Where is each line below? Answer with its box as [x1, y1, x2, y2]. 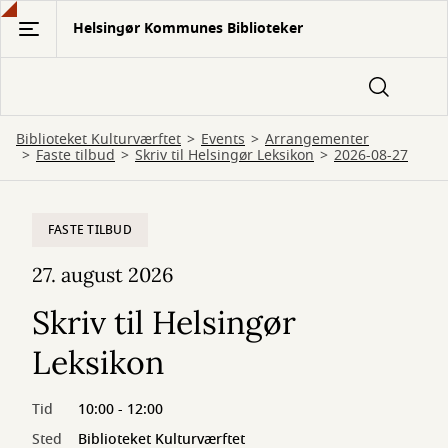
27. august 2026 [32, 262, 174, 287]
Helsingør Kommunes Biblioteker [73, 18, 303, 39]
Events [201, 129, 245, 150]
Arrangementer [265, 129, 369, 150]
